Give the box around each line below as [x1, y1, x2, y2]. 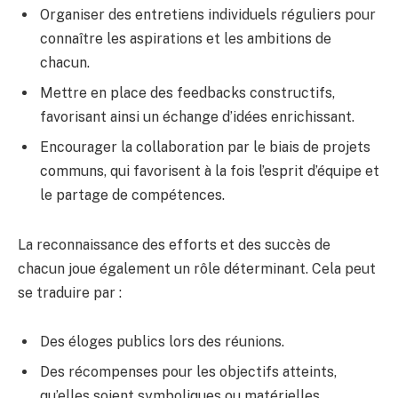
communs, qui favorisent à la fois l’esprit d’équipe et [40, 162, 379, 179]
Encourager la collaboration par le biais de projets [40, 138, 370, 155]
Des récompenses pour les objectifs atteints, [40, 363, 337, 381]
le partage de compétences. [40, 186, 225, 203]
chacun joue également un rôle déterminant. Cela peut [18, 259, 376, 277]
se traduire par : [18, 283, 122, 301]
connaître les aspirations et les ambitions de [40, 29, 331, 47]
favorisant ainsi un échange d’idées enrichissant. [40, 107, 354, 125]
